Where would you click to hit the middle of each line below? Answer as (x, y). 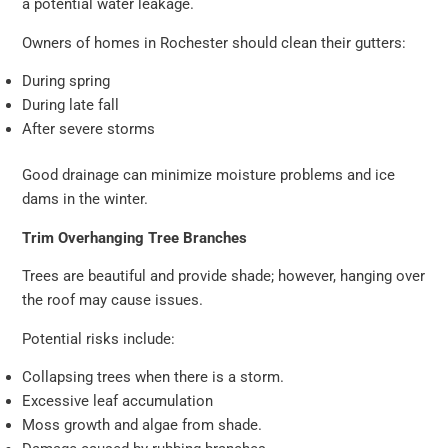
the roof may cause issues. (113, 300)
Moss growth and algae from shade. (144, 425)
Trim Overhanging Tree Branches (135, 237)
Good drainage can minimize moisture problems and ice (209, 175)
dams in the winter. (85, 199)
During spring (68, 81)
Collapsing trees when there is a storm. (155, 377)
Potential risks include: (99, 338)
